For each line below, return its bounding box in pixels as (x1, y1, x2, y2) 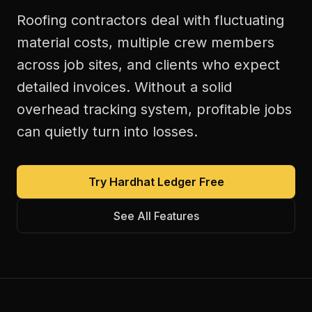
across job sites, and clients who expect (17, 56, 280, 73)
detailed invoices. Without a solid (17, 79, 232, 95)
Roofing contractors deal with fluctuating (17, 12, 284, 29)
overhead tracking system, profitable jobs (17, 101, 292, 118)
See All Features (113, 209, 199, 223)
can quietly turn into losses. (17, 123, 198, 140)
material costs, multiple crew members (17, 34, 274, 51)
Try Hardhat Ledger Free (88, 175, 224, 189)
